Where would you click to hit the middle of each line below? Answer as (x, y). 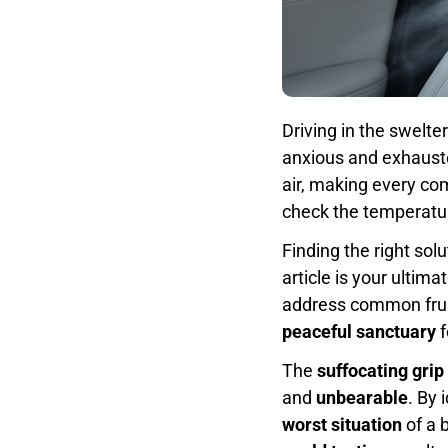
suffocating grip (380, 370)
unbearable (362, 397)
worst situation (342, 424)
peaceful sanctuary (359, 331)
